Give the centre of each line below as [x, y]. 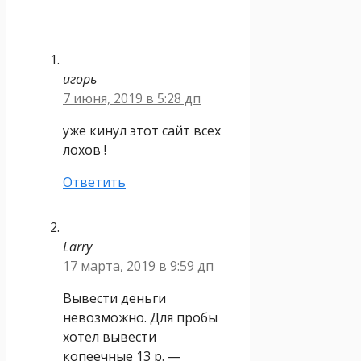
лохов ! [85, 149]
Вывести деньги [114, 298]
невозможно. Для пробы [140, 317]
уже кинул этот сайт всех [142, 130]
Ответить [94, 182]
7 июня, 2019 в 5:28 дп [132, 98]
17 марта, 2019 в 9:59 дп [138, 266]
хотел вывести [110, 336]
